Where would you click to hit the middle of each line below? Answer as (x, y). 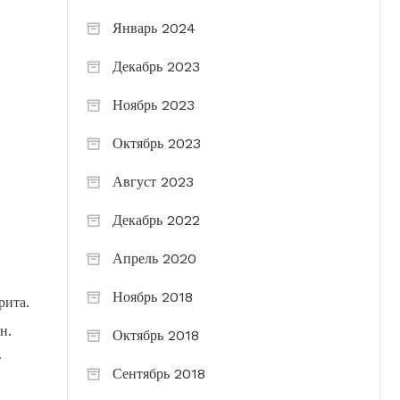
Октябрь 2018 (156, 335)
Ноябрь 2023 (154, 105)
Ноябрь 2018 (153, 297)
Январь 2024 (154, 28)
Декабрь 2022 (156, 220)
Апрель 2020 (154, 258)
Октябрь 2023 (157, 143)
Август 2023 (153, 182)
